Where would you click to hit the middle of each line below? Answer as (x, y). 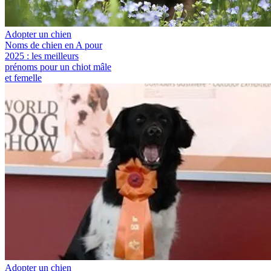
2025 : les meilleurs (42, 56)
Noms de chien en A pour (54, 45)
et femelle (23, 78)
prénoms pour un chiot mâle (58, 67)
